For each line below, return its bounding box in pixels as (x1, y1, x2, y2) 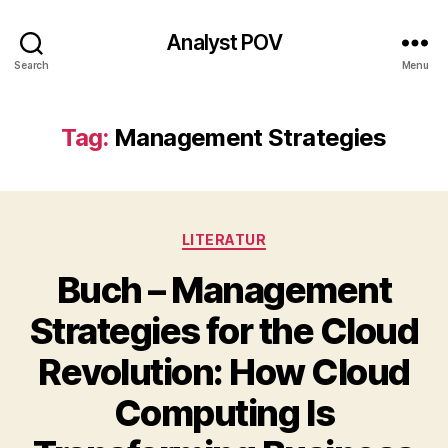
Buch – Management (56, 267, 392, 312)
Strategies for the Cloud (29, 308, 419, 353)
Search (14, 58, 49, 71)
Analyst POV (166, 29, 282, 55)
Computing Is (113, 390, 335, 435)
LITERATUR (181, 231, 267, 248)
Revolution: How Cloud (38, 349, 410, 394)
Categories (223, 225, 312, 246)
